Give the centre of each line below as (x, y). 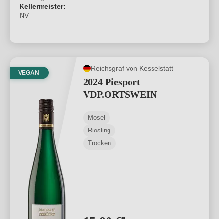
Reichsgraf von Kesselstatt (132, 68)
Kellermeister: (43, 6)
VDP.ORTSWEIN (120, 94)
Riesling (99, 130)
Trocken (99, 143)
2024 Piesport (112, 82)
